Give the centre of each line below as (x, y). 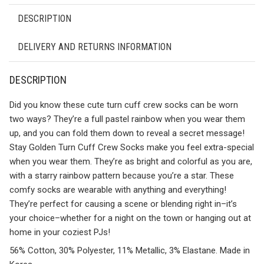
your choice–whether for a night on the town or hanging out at (130, 218)
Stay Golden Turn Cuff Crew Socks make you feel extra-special (132, 147)
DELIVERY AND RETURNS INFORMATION (95, 47)
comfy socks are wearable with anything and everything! (118, 190)
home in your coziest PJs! (60, 232)
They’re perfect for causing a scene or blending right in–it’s (123, 204)
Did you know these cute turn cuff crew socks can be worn (124, 105)
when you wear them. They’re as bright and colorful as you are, (131, 161)
